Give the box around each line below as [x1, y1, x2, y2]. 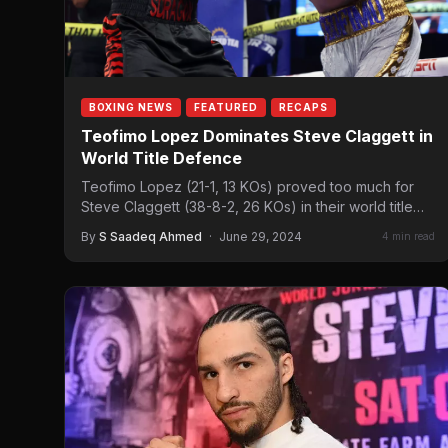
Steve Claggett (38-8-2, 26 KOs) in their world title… [81, 197, 424, 215]
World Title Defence [81, 147, 242, 168]
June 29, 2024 [219, 228, 302, 244]
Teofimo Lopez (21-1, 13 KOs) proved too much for [81, 177, 414, 195]
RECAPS [279, 100, 328, 113]
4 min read [382, 230, 435, 243]
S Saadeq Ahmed [99, 228, 202, 244]
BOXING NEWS [89, 100, 173, 113]
